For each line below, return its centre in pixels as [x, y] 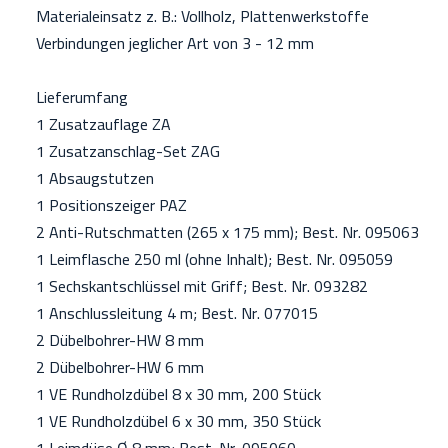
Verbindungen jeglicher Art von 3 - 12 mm [167, 43]
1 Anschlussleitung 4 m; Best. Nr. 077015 [169, 313]
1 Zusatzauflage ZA [95, 124]
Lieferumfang [74, 97]
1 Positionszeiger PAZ [103, 205]
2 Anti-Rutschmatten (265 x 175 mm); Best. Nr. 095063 [219, 232]
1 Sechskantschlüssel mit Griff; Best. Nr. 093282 [194, 286]
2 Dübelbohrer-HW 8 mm [112, 340]
